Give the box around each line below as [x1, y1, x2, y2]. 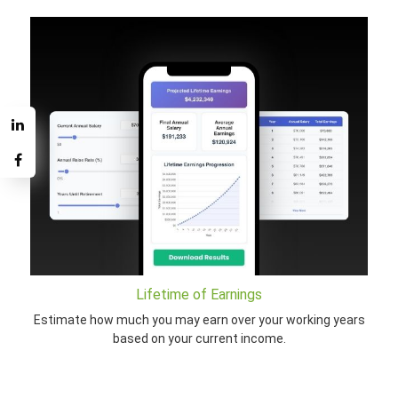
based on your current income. [112, 331, 286, 346]
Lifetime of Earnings [136, 286, 262, 304]
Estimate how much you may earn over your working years [33, 313, 365, 328]
